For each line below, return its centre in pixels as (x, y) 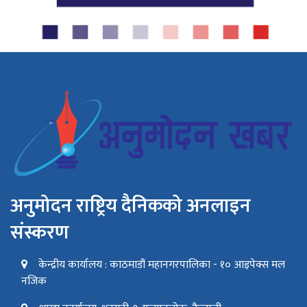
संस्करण (40, 232)
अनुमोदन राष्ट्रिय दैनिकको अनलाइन (131, 206)
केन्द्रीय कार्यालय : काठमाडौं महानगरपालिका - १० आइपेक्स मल (162, 265)
